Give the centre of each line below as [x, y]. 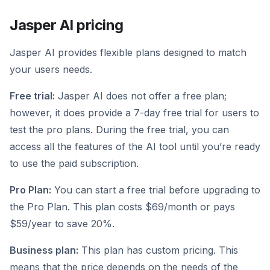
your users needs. [51, 70]
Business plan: [44, 250]
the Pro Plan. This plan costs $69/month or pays [122, 207]
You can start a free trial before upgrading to [156, 190]
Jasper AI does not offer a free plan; [141, 96]
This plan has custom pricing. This [158, 250]
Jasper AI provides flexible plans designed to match [128, 53]
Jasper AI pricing [67, 25]
